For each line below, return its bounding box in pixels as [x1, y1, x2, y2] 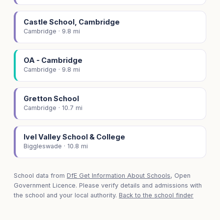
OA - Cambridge [24, 56, 82, 65]
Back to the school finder [119, 192, 193, 199]
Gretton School [24, 94, 79, 103]
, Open [170, 172, 191, 180]
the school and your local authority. [14, 192, 119, 199]
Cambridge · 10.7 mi [24, 104, 82, 112]
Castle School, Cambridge [24, 18, 120, 27]
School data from [14, 172, 67, 180]
